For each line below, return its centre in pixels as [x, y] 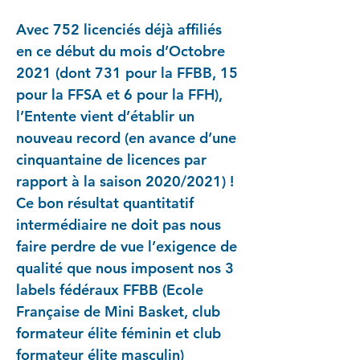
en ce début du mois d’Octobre [121, 51]
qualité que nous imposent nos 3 [125, 268]
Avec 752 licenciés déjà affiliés [119, 29]
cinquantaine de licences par [111, 160]
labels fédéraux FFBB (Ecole [110, 290]
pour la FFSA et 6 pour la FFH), [119, 94]
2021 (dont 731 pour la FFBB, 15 [127, 73]
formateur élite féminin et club [119, 333]
